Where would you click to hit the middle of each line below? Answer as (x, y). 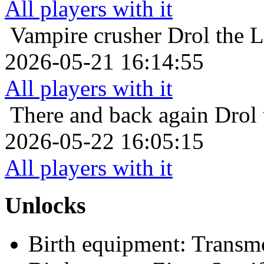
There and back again (109, 114)
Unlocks (45, 206)
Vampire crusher (86, 35)
